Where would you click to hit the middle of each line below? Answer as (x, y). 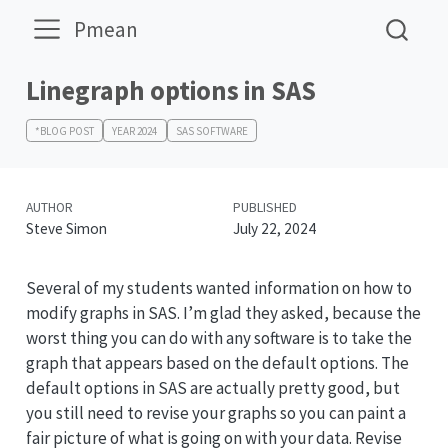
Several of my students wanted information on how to (218, 287)
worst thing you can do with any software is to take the (218, 337)
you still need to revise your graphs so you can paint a (215, 412)
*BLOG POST (64, 130)
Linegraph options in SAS (170, 90)
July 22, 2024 (274, 229)
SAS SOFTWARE (211, 130)
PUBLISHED (264, 208)
